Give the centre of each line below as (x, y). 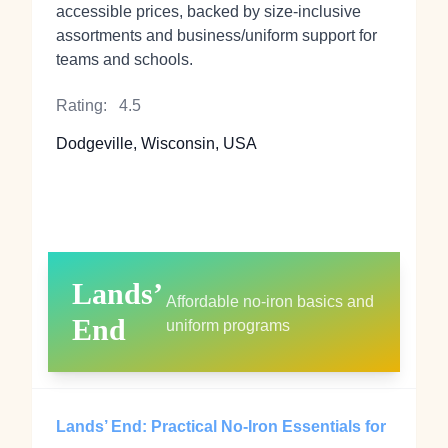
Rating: (81, 105)
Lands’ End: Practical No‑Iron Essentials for (221, 426)
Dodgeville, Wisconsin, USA (156, 143)
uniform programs (228, 325)
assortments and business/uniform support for (216, 35)
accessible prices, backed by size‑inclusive (208, 11)
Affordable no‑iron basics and (270, 301)
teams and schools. (124, 59)
